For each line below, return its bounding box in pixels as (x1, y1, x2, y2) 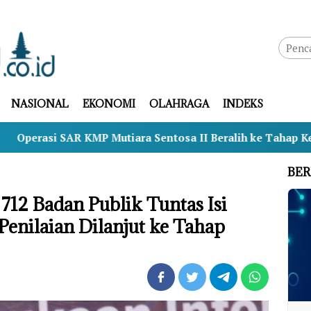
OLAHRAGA (149, 97, 209, 110)
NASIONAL (10, 97, 69, 110)
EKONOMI (82, 97, 135, 110)
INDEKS (222, 97, 263, 110)
